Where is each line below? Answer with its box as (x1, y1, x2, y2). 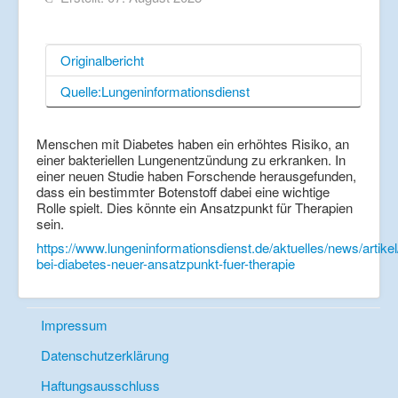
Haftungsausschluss (41, 376, 160, 395)
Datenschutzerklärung (41, 346, 169, 365)
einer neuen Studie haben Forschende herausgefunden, (36, 166, 356, 186)
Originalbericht (60, 51, 144, 70)
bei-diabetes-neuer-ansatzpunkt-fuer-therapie (36, 254, 295, 274)
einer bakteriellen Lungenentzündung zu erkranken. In (36, 150, 346, 170)
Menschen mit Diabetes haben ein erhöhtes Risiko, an (36, 134, 349, 154)
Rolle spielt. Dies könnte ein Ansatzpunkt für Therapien (36, 198, 353, 218)
